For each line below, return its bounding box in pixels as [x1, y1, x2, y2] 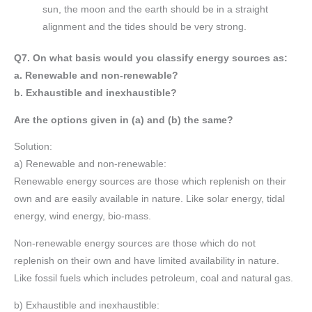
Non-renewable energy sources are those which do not [14, 238, 256, 249]
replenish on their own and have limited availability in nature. [14, 256, 279, 267]
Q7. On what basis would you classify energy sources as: [14, 53, 288, 64]
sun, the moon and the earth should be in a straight [42, 3, 269, 15]
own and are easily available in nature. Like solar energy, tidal [14, 194, 285, 205]
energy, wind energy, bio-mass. [14, 211, 151, 222]
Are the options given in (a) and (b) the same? [14, 114, 233, 125]
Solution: [14, 141, 52, 153]
